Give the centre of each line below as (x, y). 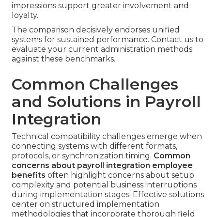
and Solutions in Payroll (106, 102)
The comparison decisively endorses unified (96, 30)
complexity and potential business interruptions (104, 185)
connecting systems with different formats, (94, 146)
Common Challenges (95, 84)
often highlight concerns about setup (120, 175)
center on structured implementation (85, 204)
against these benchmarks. (63, 59)
